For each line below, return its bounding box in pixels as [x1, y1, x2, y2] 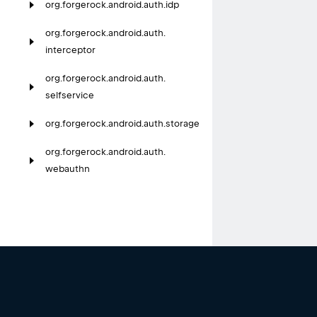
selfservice [45, 90, 94, 101]
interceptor [45, 45, 96, 56]
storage [166, 118, 200, 129]
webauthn [45, 163, 90, 175]
